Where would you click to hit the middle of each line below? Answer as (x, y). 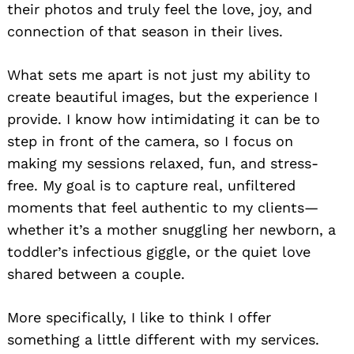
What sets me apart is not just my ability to (159, 74)
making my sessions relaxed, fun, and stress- (163, 163)
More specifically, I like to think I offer (139, 317)
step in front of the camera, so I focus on (150, 141)
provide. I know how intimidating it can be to (164, 119)
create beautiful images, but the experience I (162, 96)
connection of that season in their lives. (145, 31)
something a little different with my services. (163, 339)
